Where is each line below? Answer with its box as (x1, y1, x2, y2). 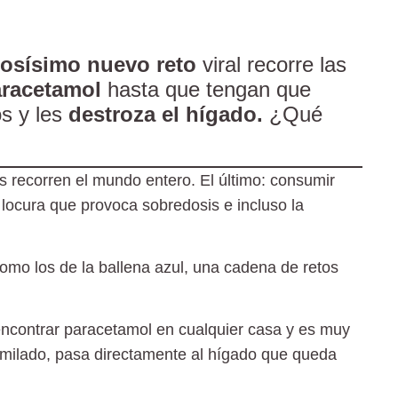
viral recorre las (196, 52, 346, 76)
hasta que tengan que (107, 76, 311, 101)
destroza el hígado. (68, 101, 263, 126)
